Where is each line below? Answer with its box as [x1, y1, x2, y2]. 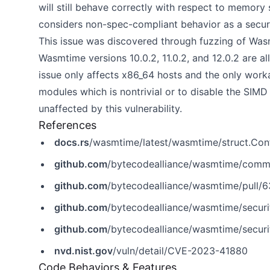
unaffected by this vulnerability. [39, 102, 182, 115]
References [39, 119, 96, 131]
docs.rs [54, 136, 89, 148]
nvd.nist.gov [54, 245, 113, 257]
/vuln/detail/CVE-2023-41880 [113, 245, 248, 257]
